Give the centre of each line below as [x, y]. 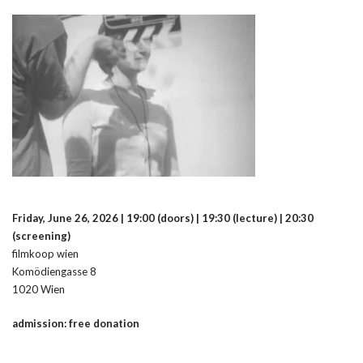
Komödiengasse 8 [54, 271]
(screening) [41, 235]
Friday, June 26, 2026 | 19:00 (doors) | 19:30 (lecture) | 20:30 [163, 218]
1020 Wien [38, 289]
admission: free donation [76, 323]
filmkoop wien [45, 253]
